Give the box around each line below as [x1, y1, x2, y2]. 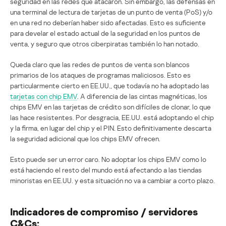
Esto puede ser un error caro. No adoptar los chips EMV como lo [10, 154, 206, 163]
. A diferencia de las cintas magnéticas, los [77, 91, 207, 100]
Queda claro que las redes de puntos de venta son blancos [10, 60, 190, 69]
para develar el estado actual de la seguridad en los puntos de [10, 28, 200, 37]
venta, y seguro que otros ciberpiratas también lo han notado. [10, 39, 199, 48]
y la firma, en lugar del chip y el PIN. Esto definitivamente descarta [10, 123, 211, 132]
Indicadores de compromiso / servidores [10, 205, 198, 217]
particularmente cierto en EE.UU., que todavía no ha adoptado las [10, 81, 209, 90]
